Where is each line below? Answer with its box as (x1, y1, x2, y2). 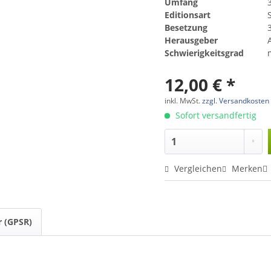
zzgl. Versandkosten (202, 95, 270, 106)
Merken (232, 162, 263, 174)
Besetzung (165, 21, 208, 33)
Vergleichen (172, 162, 223, 174)
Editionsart (165, 8, 211, 21)
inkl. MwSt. (165, 95, 203, 106)
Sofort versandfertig (173, 109, 257, 121)
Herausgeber (165, 34, 218, 46)
